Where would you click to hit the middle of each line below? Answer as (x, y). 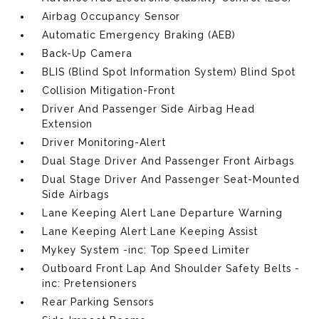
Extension (68, 124)
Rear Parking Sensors (98, 302)
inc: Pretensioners (90, 283)
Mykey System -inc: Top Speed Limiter (146, 250)
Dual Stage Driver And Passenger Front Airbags (168, 161)
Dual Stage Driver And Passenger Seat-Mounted (171, 179)
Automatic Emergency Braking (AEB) (139, 35)
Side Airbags (76, 194)
